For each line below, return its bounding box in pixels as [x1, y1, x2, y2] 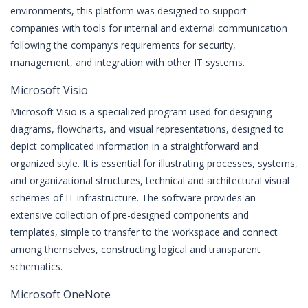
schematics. [10, 260, 63, 273]
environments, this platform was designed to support [10, 4, 247, 17]
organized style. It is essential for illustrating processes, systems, [10, 157, 298, 170]
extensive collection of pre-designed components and [10, 208, 249, 221]
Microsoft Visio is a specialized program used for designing [10, 105, 272, 118]
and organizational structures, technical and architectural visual [10, 174, 289, 187]
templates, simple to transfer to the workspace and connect [10, 225, 278, 239]
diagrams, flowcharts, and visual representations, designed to [10, 122, 284, 135]
